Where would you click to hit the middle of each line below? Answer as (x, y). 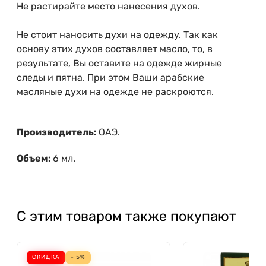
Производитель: (58, 132)
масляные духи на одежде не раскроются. (115, 92)
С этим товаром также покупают (126, 216)
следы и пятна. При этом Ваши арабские (110, 78)
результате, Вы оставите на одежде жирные (119, 64)
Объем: (35, 159)
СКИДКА (46, 257)
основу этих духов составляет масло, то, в (115, 49)
